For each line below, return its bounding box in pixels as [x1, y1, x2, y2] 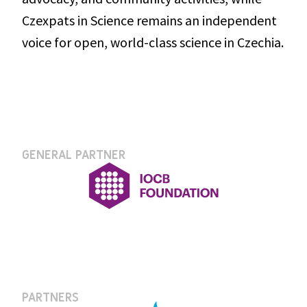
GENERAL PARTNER [22, 147, 125, 164]
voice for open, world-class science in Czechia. [22, 34, 284, 51]
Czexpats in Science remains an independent [22, 12, 277, 29]
